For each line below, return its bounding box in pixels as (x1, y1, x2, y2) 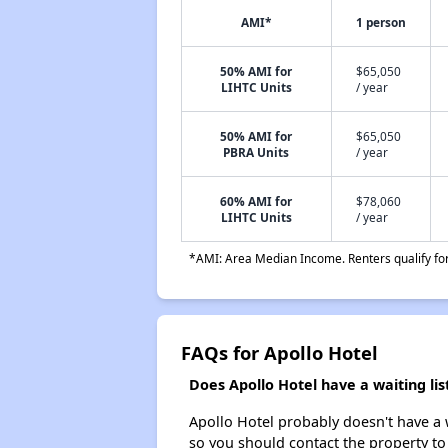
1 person (355, 14, 406, 30)
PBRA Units (223, 144, 290, 160)
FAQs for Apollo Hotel (180, 340, 378, 365)
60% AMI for (220, 193, 293, 209)
